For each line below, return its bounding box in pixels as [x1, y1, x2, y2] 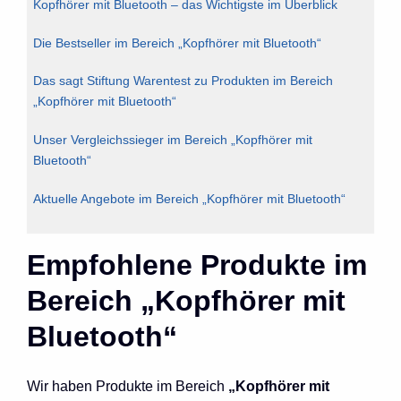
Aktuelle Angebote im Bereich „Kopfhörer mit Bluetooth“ [33, 191, 346, 206]
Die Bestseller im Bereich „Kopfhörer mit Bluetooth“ [33, 35, 321, 50]
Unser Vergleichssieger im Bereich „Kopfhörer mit [33, 132, 312, 148]
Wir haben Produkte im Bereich [27, 378, 228, 394]
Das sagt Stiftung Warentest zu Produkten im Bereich [33, 73, 333, 89]
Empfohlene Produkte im [27, 248, 367, 281]
